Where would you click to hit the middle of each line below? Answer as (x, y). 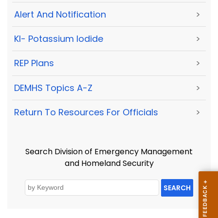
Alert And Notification (60, 14)
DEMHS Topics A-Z (53, 88)
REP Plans (34, 63)
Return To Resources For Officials (86, 112)
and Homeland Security (109, 163)
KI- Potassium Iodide (59, 39)
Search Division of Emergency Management (109, 152)
